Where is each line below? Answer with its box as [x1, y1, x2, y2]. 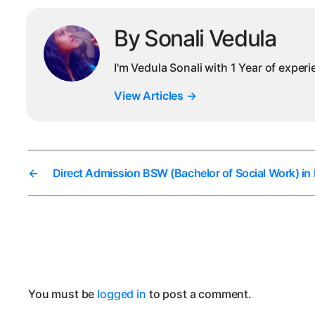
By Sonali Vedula [114, 25, 276, 53]
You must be [28, 287, 98, 302]
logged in [97, 287, 146, 302]
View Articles [114, 89, 186, 103]
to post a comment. [146, 287, 252, 302]
